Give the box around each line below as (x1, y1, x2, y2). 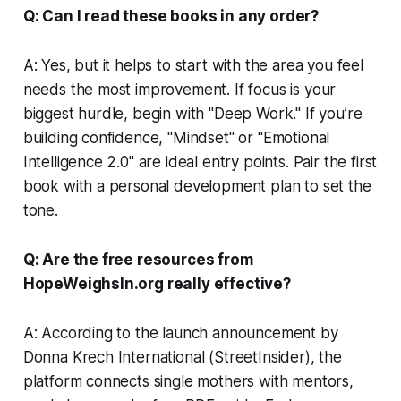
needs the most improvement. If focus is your (22, 80, 337, 98)
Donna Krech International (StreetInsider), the (22, 347, 342, 366)
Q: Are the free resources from (22, 250, 253, 269)
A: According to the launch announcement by (22, 323, 338, 342)
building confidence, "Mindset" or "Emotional (22, 128, 330, 147)
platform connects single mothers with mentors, (22, 371, 354, 390)
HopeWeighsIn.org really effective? (22, 274, 291, 293)
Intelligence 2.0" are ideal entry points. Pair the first (22, 152, 378, 171)
